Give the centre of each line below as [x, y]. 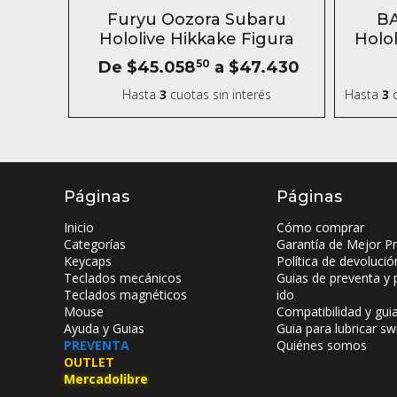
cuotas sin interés [219, 94]
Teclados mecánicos [123, 278]
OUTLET [89, 362]
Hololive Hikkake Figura [197, 39]
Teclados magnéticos [125, 295]
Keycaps [88, 261]
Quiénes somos [322, 345]
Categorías [95, 244]
